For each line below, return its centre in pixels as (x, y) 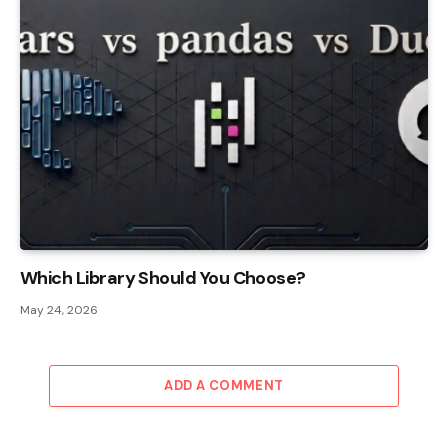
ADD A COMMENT (224, 386)
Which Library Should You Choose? (163, 278)
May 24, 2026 (59, 310)
